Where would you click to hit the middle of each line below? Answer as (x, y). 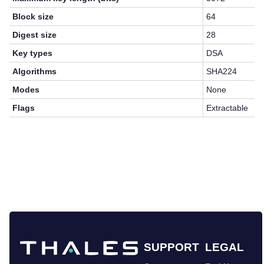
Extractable (227, 108)
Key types (33, 53)
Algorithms (35, 72)
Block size (33, 17)
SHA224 (222, 72)
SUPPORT (171, 247)
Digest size (35, 35)
